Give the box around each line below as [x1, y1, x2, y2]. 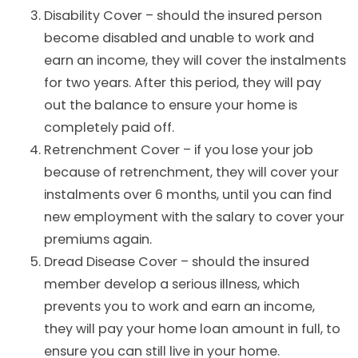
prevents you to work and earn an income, [44, 297, 315, 316]
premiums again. [44, 230, 152, 249]
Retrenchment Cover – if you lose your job [44, 141, 313, 160]
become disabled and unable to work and [44, 29, 314, 48]
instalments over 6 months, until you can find [44, 185, 332, 205]
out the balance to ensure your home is [44, 96, 297, 115]
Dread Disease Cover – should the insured [44, 253, 309, 272]
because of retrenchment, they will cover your [44, 163, 339, 182]
